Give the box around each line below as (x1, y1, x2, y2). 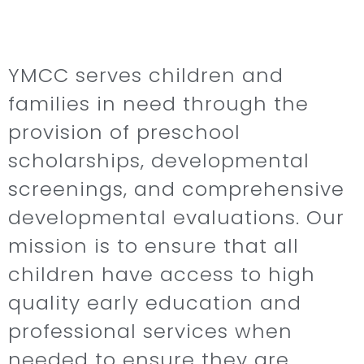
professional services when (8, 318, 292, 345)
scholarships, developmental (8, 147, 310, 175)
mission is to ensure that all (8, 232, 299, 260)
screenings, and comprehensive (8, 175, 344, 203)
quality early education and (8, 289, 301, 317)
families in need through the (8, 90, 309, 118)
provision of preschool (8, 119, 240, 146)
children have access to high (8, 261, 315, 288)
